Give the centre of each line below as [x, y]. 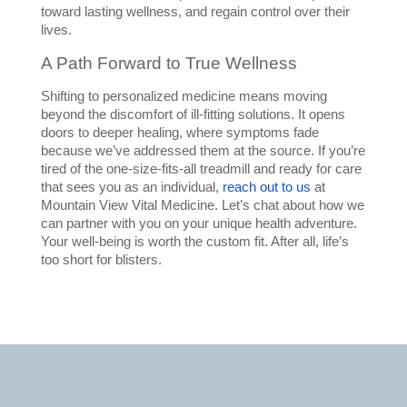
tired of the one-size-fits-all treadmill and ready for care [201, 169]
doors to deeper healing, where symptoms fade [179, 133]
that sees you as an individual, [131, 188]
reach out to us [266, 188]
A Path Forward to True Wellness [169, 64]
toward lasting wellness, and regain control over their [195, 12]
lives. [56, 30]
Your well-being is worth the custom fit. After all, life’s [194, 242]
